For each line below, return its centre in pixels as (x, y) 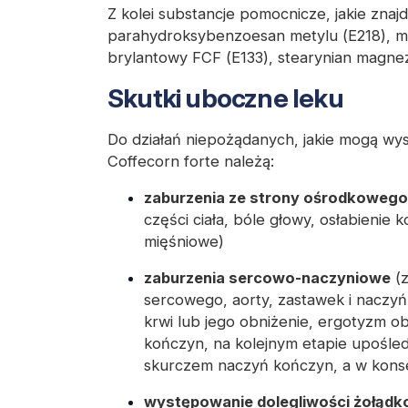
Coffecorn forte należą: (191, 162)
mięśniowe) (184, 242)
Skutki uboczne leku (225, 99)
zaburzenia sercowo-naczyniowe (267, 278)
